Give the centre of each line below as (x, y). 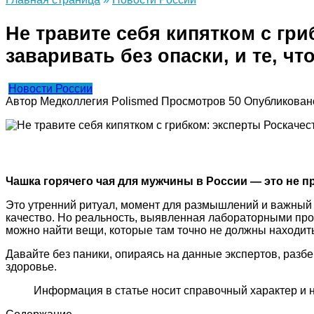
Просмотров (193, 102)
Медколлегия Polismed (99, 102)
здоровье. (31, 267)
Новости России (50, 89)
